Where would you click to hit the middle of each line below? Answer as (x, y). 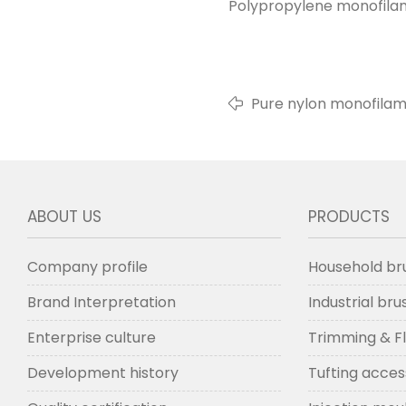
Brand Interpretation (101, 302)
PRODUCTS (348, 217)
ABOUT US (64, 217)
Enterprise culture (92, 338)
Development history (103, 373)
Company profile (87, 267)
